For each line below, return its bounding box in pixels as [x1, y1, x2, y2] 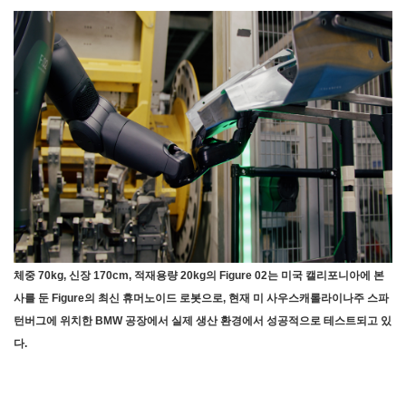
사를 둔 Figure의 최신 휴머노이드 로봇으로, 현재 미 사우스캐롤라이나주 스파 [14, 292, 389, 305]
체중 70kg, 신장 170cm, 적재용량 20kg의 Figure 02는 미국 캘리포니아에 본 [14, 269, 384, 283]
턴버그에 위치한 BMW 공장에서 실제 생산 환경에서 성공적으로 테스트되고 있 [14, 314, 391, 328]
